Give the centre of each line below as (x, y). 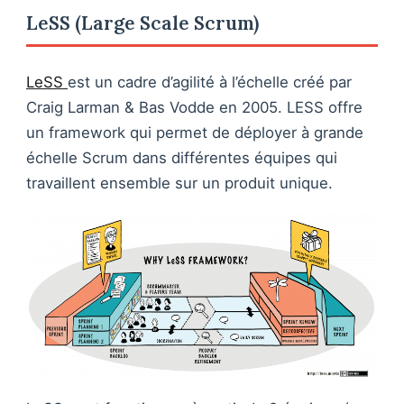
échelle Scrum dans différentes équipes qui (182, 158)
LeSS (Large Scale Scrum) (142, 23)
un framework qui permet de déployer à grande (195, 133)
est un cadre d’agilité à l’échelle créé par (210, 83)
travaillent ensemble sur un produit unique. (179, 184)
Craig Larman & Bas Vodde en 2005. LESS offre (194, 108)
